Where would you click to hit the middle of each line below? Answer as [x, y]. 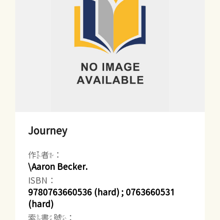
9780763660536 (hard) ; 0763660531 [102, 192]
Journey [48, 130]
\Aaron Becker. [58, 166]
